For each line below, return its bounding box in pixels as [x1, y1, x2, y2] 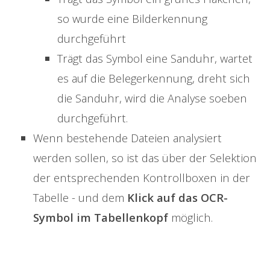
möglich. [168, 210, 213, 225]
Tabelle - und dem [33, 190, 127, 206]
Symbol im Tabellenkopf [33, 210, 168, 225]
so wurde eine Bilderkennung [57, 11, 207, 27]
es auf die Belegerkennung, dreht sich [57, 71, 250, 86]
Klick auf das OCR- [127, 190, 228, 206]
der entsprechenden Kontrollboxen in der [33, 170, 250, 186]
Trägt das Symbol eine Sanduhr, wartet [57, 51, 253, 66]
